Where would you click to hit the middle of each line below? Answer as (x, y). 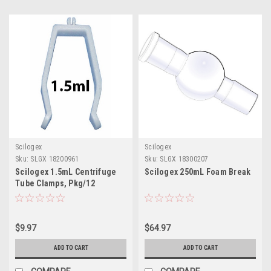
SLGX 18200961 (55, 159)
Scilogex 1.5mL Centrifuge (66, 171)
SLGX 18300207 (184, 159)
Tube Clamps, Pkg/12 (55, 183)
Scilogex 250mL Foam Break (198, 171)
